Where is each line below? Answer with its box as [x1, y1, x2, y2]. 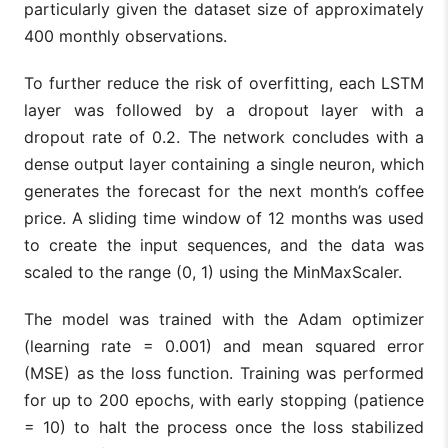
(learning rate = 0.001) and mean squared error [24, 336, 424, 357]
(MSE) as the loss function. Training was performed [24, 363, 424, 384]
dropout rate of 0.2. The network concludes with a [24, 127, 424, 148]
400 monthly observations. [24, 26, 227, 47]
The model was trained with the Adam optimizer [24, 309, 424, 330]
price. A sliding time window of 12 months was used [24, 208, 424, 229]
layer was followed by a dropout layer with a [24, 100, 424, 121]
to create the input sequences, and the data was [24, 235, 424, 256]
